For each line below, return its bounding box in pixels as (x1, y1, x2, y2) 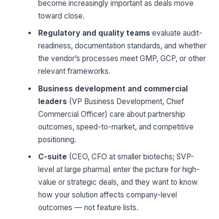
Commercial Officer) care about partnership (38, 109, 186, 119)
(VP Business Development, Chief (67, 96, 185, 106)
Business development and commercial (38, 84, 188, 93)
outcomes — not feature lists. (38, 203, 139, 213)
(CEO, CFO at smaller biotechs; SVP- (67, 152, 195, 162)
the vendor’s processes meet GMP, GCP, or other (38, 54, 206, 64)
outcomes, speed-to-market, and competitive (38, 122, 194, 131)
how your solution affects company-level (38, 190, 177, 200)
